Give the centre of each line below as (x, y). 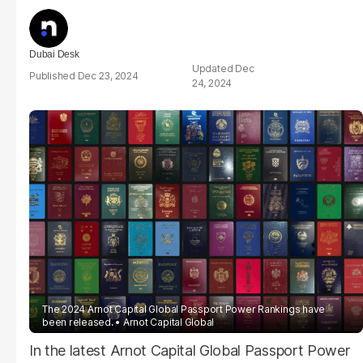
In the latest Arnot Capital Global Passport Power (190, 350)
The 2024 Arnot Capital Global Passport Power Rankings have (184, 309)
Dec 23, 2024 (108, 76)
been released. (78, 322)
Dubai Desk (54, 54)
